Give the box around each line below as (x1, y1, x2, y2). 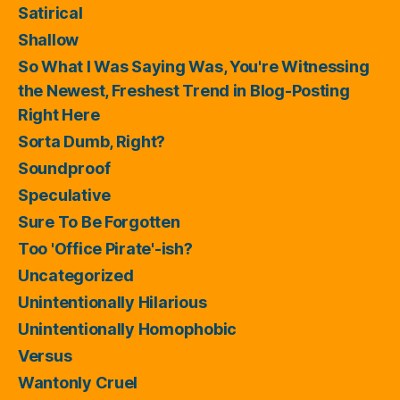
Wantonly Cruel (18, 372, 138, 392)
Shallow (18, 29, 79, 49)
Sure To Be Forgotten (18, 212, 180, 231)
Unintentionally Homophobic (18, 319, 237, 338)
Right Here (18, 104, 100, 124)
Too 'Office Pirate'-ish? (18, 238, 193, 258)
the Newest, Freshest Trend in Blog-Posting (18, 80, 350, 100)
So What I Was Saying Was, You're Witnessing (18, 56, 370, 76)
